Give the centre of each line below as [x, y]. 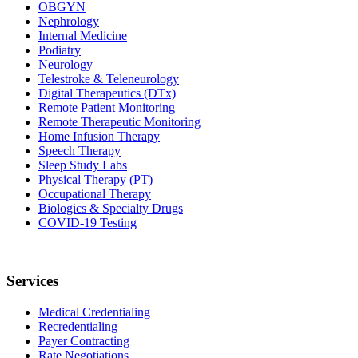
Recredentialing [78, 326]
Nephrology [69, 22]
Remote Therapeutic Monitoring [119, 122]
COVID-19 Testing [88, 223]
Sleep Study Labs [83, 165]
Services [32, 280]
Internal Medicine [83, 36]
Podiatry [60, 50]
